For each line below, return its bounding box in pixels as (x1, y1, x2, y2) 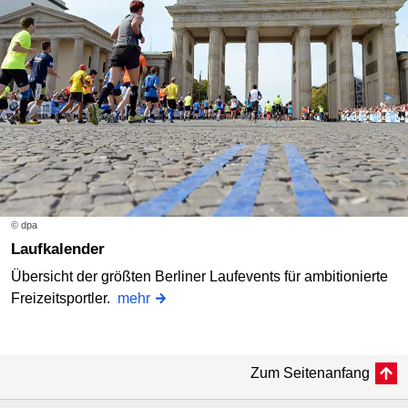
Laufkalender (20, 240, 105, 258)
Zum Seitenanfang (250, 364, 370, 381)
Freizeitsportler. (11, 290, 117, 306)
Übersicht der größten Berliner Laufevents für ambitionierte (11, 268, 388, 284)
